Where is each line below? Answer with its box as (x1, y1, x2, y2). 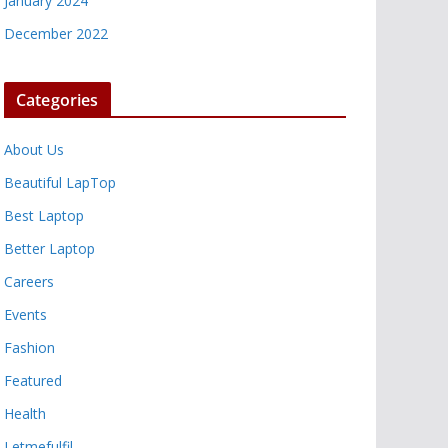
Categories (16, 89, 99, 111)
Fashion (4, 338, 55, 357)
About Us (4, 140, 64, 159)
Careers (4, 272, 54, 291)
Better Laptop (4, 239, 95, 258)
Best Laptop (4, 206, 84, 225)
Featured (4, 371, 62, 390)
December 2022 (4, 24, 108, 43)
